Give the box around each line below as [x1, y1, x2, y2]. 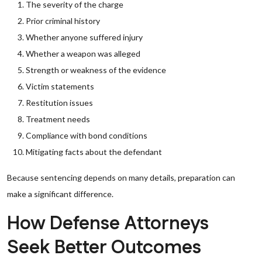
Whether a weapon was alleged [26, 49, 140, 58]
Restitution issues [26, 98, 93, 108]
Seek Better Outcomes [7, 235, 201, 261]
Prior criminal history [26, 16, 100, 26]
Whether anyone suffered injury [26, 32, 143, 42]
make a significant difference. [7, 189, 113, 199]
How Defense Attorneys [7, 211, 209, 237]
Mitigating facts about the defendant [26, 147, 162, 157]
